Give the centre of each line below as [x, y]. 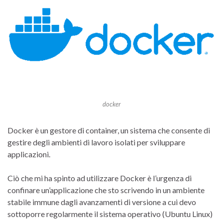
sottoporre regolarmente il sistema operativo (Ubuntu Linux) [110, 214]
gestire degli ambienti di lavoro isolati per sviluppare [96, 142]
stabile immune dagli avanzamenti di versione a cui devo [102, 202]
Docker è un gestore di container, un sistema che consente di [109, 130]
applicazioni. [29, 154]
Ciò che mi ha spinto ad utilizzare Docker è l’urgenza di [100, 178]
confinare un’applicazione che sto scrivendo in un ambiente [106, 190]
